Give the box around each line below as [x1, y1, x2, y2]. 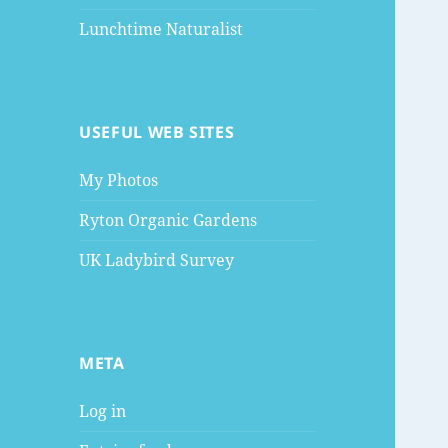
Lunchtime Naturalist [79, 18, 244, 41]
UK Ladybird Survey [79, 249, 235, 272]
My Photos [79, 169, 159, 192]
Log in [79, 400, 127, 423]
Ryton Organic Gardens [79, 209, 258, 232]
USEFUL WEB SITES [79, 121, 235, 144]
